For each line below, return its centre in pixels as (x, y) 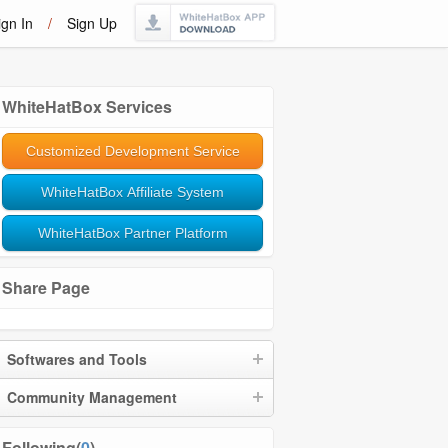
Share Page (46, 287)
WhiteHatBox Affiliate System (132, 192)
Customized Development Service (132, 151)
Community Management (92, 397)
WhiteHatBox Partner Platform (132, 233)
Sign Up (92, 23)
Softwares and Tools (77, 359)
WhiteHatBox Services (87, 106)
